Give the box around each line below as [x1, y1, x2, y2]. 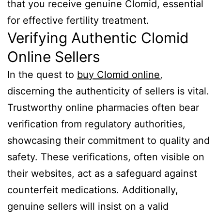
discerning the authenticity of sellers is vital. [7, 85, 209, 97]
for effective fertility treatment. [7, 14, 149, 26]
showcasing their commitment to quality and [7, 134, 210, 146]
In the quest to [7, 68, 77, 80]
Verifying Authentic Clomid [7, 29, 189, 46]
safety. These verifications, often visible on [7, 151, 204, 163]
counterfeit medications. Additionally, [7, 184, 178, 196]
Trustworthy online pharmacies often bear [7, 101, 199, 113]
